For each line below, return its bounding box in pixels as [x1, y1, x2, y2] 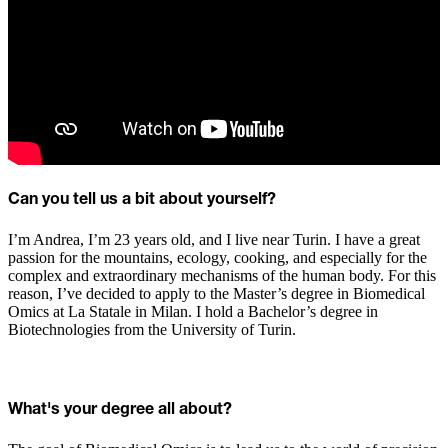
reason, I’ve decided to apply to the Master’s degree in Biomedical [8, 285, 425, 303]
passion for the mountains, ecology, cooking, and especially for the [8, 249, 427, 267]
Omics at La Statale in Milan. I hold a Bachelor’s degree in [8, 303, 378, 321]
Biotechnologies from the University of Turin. [8, 321, 296, 339]
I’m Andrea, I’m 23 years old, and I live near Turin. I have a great [8, 231, 420, 249]
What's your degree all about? [8, 401, 232, 418]
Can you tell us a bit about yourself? [8, 192, 276, 209]
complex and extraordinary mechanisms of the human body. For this [8, 267, 436, 285]
